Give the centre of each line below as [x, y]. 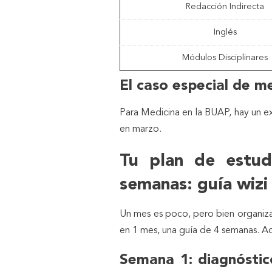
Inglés [225, 32]
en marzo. [141, 129]
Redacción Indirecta [225, 7]
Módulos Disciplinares [225, 58]
